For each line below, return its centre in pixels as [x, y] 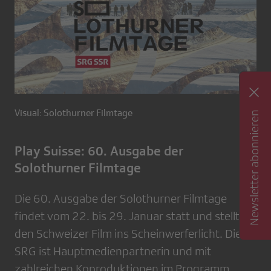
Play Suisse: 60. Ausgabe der [99, 151]
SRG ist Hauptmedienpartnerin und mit [113, 251]
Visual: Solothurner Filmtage [73, 113]
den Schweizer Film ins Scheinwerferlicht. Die [128, 233]
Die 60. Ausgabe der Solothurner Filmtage [121, 198]
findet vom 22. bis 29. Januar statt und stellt [127, 216]
